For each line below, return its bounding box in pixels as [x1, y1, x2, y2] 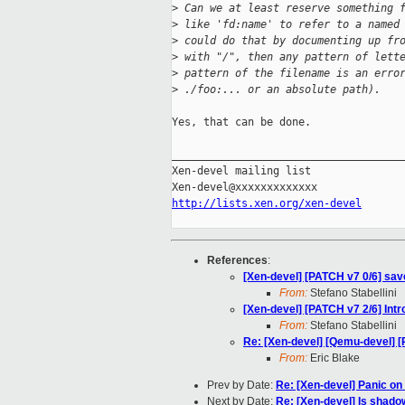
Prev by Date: [207, 379, 276, 392]
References [207, 254, 268, 268]
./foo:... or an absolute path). [178, 83, 381, 97]
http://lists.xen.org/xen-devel [172, 197, 362, 211]
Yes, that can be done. [172, 116, 311, 129]
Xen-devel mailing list [172, 165, 311, 178]
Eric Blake [307, 352, 360, 365]
